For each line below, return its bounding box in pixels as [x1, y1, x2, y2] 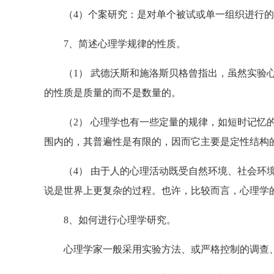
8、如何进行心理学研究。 [44, 215, 176, 225]
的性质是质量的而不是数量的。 [44, 87, 181, 98]
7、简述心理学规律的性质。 [44, 39, 186, 49]
